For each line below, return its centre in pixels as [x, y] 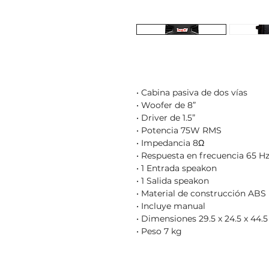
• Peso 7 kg [159, 231]
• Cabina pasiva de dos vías [192, 92]
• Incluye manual [171, 206]
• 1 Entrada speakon [177, 168]
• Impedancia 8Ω [170, 143]
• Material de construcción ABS [201, 193]
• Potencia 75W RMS [179, 130]
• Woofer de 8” [166, 105]
